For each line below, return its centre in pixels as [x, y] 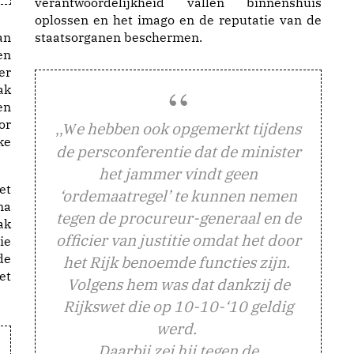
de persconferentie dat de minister [178, 151]
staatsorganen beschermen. [119, 37]
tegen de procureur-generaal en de [178, 218]
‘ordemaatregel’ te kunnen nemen [178, 196]
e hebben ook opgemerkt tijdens [188, 128]
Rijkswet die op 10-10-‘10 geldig [178, 306]
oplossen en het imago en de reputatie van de [178, 20]
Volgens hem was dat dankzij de [178, 284]
